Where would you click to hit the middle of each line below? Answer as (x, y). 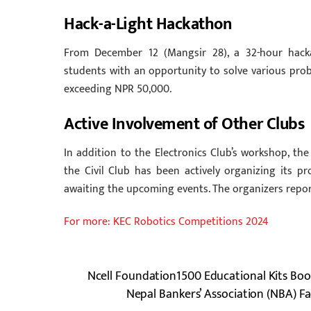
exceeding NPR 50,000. (118, 89)
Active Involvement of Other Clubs (184, 124)
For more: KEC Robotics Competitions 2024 (166, 221)
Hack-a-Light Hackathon (148, 24)
